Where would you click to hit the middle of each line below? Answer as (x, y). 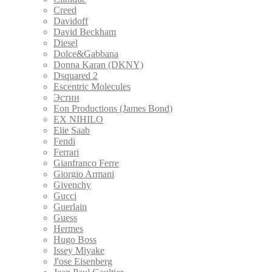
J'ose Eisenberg (83, 261)
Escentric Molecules (92, 86)
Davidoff (71, 21)
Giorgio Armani (84, 174)
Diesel (66, 42)
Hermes (68, 228)
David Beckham (85, 32)
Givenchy (72, 185)
